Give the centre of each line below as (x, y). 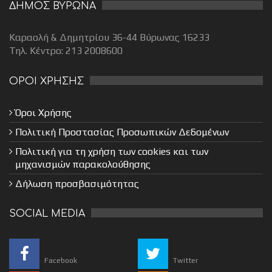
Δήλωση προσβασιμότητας (77, 184)
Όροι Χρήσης (43, 113)
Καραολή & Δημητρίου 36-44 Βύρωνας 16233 (109, 38)
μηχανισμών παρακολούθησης (83, 165)
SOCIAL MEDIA (47, 214)
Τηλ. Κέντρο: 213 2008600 (66, 51)
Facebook (61, 261)
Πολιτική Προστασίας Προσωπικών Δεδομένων (122, 132)
